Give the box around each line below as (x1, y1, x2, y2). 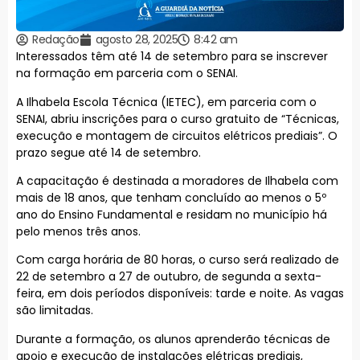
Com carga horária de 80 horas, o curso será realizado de (16, 252, 339, 268)
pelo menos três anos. (16, 223, 141, 239)
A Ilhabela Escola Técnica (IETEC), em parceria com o (16, 93, 317, 110)
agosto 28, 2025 (95, 31, 178, 48)
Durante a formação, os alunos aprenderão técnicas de (16, 330, 330, 347)
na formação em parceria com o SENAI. (16, 65, 238, 82)
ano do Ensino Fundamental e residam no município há (16, 206, 327, 223)
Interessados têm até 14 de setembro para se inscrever (16, 48, 328, 65)
